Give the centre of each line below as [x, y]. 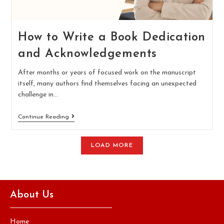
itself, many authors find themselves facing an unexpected [107, 84]
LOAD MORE [112, 146]
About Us [32, 195]
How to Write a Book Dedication [111, 38]
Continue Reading [43, 117]
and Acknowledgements [87, 54]
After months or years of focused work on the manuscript [107, 73]
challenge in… [38, 95]
